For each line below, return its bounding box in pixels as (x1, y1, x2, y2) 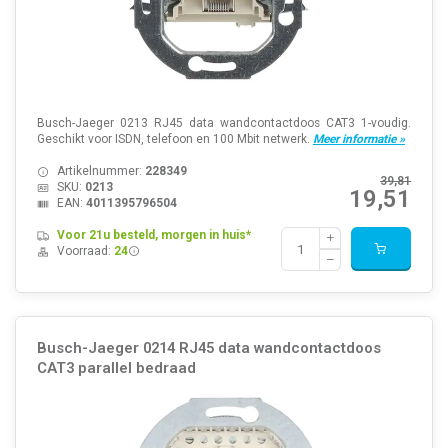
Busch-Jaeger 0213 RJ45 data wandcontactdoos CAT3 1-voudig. (36, 116, 412, 131)
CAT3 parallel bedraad (36, 358, 196, 377)
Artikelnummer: (56, 164, 145, 179)
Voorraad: (56, 244, 114, 259)
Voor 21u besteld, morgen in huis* (56, 228, 251, 243)
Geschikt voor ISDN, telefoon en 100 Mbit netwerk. (36, 132, 313, 147)
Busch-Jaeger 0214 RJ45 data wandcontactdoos (36, 338, 381, 357)
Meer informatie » (312, 132, 405, 147)
